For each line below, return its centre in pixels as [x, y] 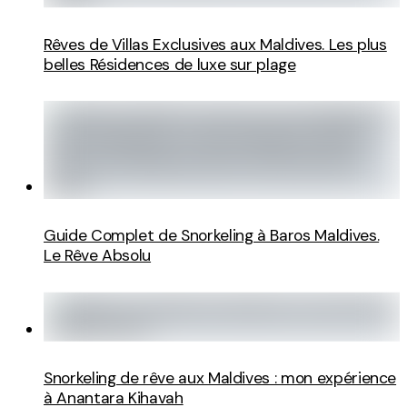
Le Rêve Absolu [98, 256]
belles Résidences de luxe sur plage [170, 64]
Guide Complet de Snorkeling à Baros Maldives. [212, 236]
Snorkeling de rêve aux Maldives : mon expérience [220, 378]
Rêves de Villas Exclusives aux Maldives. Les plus [215, 44]
